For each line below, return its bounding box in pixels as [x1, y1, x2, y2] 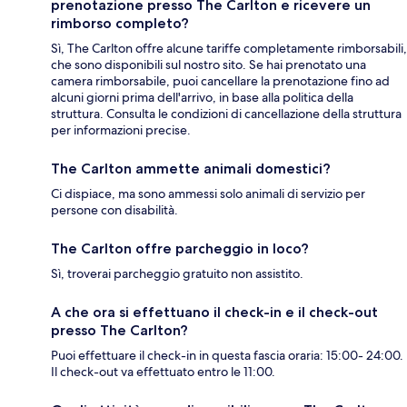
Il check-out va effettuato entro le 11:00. [51, 363, 275, 381]
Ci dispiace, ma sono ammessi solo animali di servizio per [51, 185, 365, 203]
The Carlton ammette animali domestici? [51, 160, 331, 178]
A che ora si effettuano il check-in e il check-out [51, 303, 378, 322]
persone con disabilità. [51, 202, 178, 219]
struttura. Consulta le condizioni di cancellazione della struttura [51, 105, 402, 123]
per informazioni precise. [51, 122, 191, 139]
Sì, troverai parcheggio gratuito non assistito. [51, 265, 303, 283]
